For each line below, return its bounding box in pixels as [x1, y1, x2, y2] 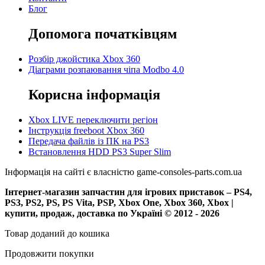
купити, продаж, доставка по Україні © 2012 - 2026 [5, 208, 219, 219]
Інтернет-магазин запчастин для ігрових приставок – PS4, [5, 187, 252, 198]
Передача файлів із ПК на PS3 [28, 136, 149, 147]
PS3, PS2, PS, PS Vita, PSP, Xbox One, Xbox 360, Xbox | [5, 198, 234, 208]
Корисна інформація [28, 87, 160, 103]
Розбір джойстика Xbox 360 [28, 54, 140, 64]
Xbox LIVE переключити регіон [28, 115, 158, 125]
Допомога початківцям [28, 26, 177, 42]
